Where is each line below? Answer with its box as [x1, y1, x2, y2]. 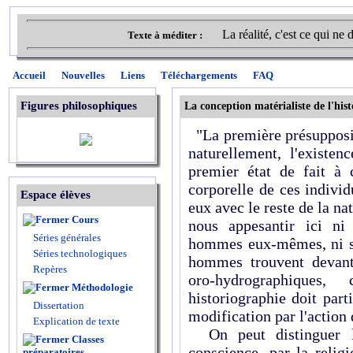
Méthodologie [72, 281, 133, 293]
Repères [33, 263, 67, 275]
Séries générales [33, 232, 101, 243]
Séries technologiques [33, 247, 127, 259]
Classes [72, 333, 104, 345]
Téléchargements [161, 69, 237, 81]
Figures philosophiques [20, 99, 137, 112]
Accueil [13, 69, 46, 81]
